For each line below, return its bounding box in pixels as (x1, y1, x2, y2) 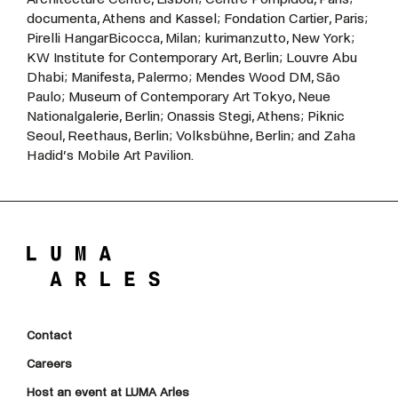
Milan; (165, 30, 201, 46)
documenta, (27, 11, 99, 27)
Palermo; (137, 69, 192, 85)
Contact (27, 329, 72, 343)
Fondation (224, 11, 285, 27)
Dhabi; (27, 69, 68, 85)
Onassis (167, 108, 215, 124)
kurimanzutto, (204, 30, 288, 46)
